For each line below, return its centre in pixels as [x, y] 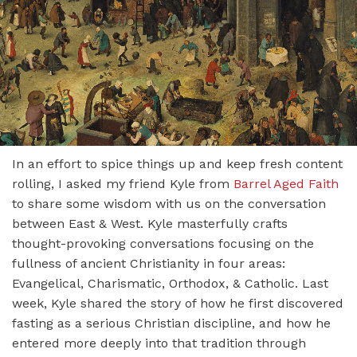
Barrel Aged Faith [286, 183]
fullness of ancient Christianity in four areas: [149, 263]
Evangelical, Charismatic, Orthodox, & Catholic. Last [170, 283]
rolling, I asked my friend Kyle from [123, 183]
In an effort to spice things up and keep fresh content [177, 163]
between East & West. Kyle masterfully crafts [150, 223]
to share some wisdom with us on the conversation [169, 203]
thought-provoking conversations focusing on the [163, 243]
